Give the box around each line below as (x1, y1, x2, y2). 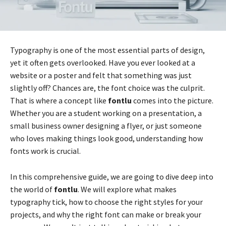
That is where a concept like (10, 95, 108, 106)
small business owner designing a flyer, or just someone (10, 121, 202, 131)
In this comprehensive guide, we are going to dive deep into (10, 172, 213, 182)
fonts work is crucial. (10, 146, 81, 156)
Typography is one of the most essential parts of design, (10, 45, 205, 55)
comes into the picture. (132, 95, 213, 106)
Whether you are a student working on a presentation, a (10, 108, 202, 119)
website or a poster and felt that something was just (10, 70, 192, 81)
